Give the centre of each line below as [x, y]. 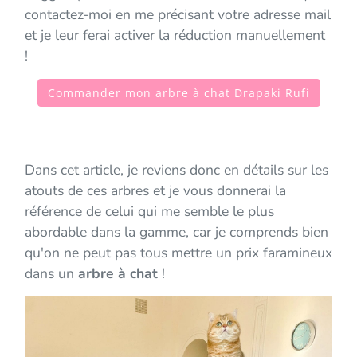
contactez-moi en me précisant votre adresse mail [178, 14]
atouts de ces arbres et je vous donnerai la [155, 190]
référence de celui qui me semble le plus [149, 211]
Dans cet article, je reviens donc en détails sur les [177, 169]
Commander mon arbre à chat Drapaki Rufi [178, 92]
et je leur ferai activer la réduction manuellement [175, 35]
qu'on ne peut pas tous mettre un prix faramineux [178, 252]
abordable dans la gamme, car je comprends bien [177, 231]
